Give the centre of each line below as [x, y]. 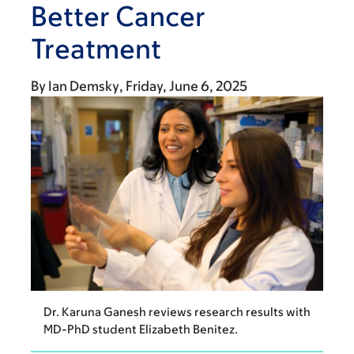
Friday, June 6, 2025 [186, 86]
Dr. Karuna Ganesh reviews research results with [177, 312]
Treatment [96, 48]
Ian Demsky [84, 86]
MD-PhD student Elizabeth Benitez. [141, 330]
